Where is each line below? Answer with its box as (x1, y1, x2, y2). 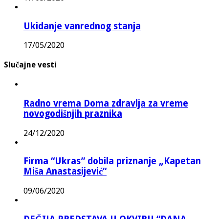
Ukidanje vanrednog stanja (23, 21, 141, 31)
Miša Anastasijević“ (23, 166, 107, 177)
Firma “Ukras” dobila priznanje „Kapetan (23, 156, 201, 167)
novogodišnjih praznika (23, 108, 122, 119)
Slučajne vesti (4, 60, 57, 69)
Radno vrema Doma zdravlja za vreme (23, 98, 188, 109)
